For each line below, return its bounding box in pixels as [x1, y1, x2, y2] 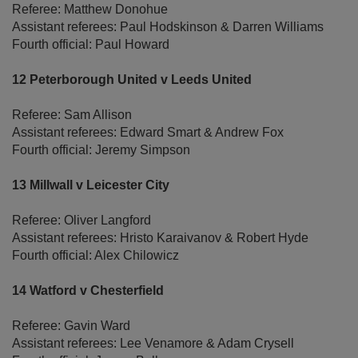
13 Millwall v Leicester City [12, 178, 169, 193]
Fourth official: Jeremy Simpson [12, 143, 190, 157]
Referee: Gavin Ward [12, 319, 130, 333]
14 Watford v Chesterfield [12, 284, 164, 298]
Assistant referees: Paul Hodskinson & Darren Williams [12, 20, 324, 34]
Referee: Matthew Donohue [12, 2, 168, 17]
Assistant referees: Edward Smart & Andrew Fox [12, 125, 284, 140]
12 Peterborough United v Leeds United [12, 73, 252, 87]
